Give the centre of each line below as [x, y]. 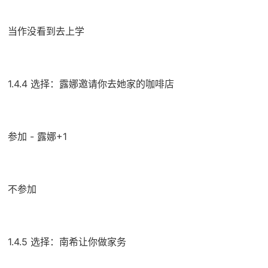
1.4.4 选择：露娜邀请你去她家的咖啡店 [91, 83]
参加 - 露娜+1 [37, 136]
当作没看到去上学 [46, 31]
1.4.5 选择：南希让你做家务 [67, 241]
